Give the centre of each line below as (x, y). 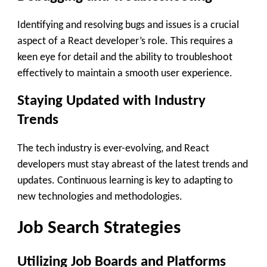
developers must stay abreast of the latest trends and (133, 164)
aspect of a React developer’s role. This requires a (125, 41)
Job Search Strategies (99, 228)
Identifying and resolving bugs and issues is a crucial (128, 25)
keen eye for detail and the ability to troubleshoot (125, 57)
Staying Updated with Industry (111, 101)
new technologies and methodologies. (100, 197)
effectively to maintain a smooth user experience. (125, 73)
